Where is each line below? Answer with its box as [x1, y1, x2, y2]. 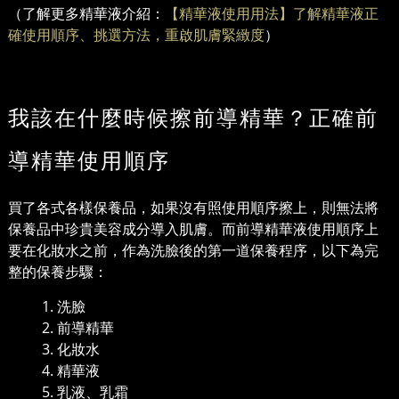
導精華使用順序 [8, 145, 170, 175]
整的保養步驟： [8, 262, 108, 282]
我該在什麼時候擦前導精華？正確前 [8, 102, 379, 133]
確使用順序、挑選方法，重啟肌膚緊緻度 [8, 25, 265, 45]
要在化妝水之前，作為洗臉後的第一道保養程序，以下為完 [8, 240, 379, 261]
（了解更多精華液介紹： [8, 4, 165, 24]
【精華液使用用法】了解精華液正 [165, 4, 379, 24]
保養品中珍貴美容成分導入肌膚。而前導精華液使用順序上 [8, 219, 379, 240]
